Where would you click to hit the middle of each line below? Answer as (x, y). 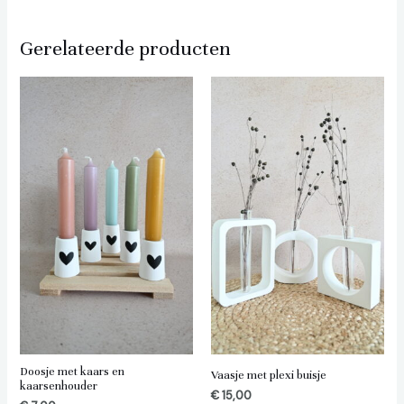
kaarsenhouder (58, 386)
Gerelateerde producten (125, 49)
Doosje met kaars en (72, 372)
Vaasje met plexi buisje (269, 376)
